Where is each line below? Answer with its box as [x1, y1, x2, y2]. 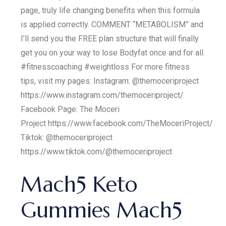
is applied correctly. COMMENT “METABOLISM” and [21, 20, 204, 29]
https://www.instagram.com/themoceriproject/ [21, 90, 184, 100]
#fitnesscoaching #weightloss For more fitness [21, 62, 190, 72]
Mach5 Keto [21, 171, 138, 198]
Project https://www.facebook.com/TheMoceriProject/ [21, 119, 213, 128]
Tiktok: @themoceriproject [21, 133, 113, 142]
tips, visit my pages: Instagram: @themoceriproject [21, 76, 199, 86]
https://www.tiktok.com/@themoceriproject [21, 147, 173, 156]
